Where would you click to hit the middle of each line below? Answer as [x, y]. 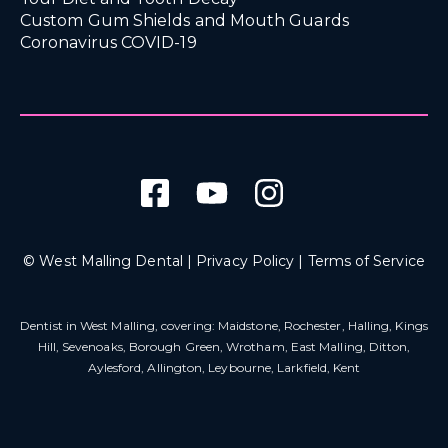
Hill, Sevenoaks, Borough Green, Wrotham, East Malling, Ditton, [224, 346]
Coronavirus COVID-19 [108, 42]
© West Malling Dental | [110, 260]
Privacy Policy [245, 260]
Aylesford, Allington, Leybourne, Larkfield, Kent [224, 367]
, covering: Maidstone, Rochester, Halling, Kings [291, 325]
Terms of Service [366, 260]
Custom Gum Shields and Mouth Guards [184, 20]
